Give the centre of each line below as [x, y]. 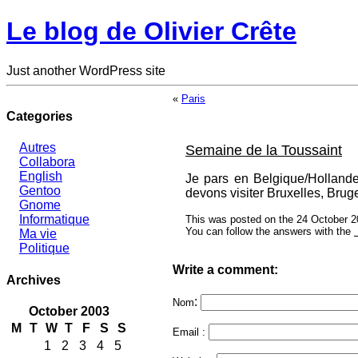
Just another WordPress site [86, 70]
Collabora [47, 162]
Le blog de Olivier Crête [151, 32]
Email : [189, 332]
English [41, 177]
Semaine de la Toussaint [264, 150]
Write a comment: [225, 269]
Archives [34, 280]
